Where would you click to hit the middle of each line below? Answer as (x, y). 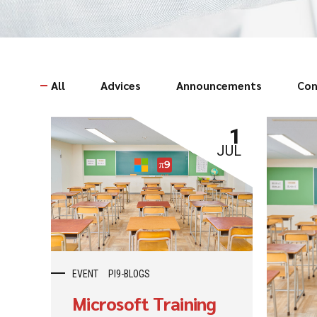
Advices (121, 86)
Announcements (219, 86)
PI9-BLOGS (129, 274)
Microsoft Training (144, 304)
